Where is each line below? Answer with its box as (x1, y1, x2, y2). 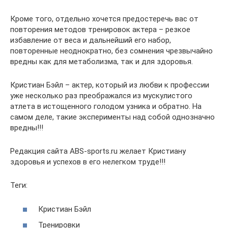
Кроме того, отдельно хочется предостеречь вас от (10, 14, 198, 24)
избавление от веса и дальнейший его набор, (10, 36, 171, 45)
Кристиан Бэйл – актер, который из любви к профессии (10, 80, 209, 90)
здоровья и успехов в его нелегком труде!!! (10, 157, 165, 167)
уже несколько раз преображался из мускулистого (10, 91, 192, 101)
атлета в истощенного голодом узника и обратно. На (10, 102, 202, 111)
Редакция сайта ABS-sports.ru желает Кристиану (10, 147, 186, 156)
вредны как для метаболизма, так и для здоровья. (10, 57, 193, 67)
